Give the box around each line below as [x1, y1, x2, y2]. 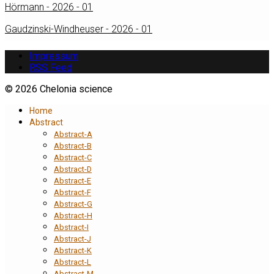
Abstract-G [54, 199, 92, 209]
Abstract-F [54, 187, 91, 197]
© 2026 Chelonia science [5, 83, 113, 95]
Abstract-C [54, 152, 92, 162]
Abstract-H [54, 210, 92, 220]
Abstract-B [54, 141, 92, 150]
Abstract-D [54, 164, 92, 174]
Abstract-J [54, 234, 91, 243]
